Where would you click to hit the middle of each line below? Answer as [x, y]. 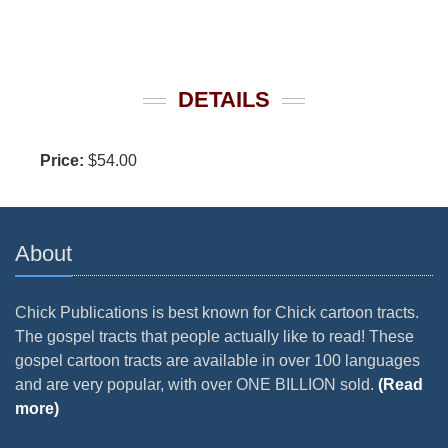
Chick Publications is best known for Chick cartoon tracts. [217, 313]
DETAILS [224, 100]
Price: [62, 161]
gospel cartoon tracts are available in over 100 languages [217, 361]
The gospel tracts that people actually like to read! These [214, 337]
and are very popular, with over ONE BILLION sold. [196, 385]
